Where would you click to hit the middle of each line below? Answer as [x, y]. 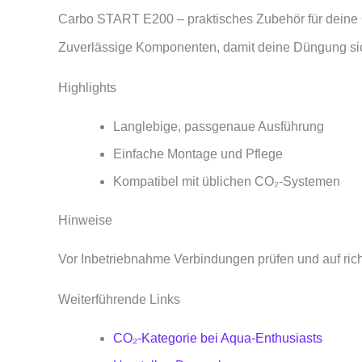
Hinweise [85, 220]
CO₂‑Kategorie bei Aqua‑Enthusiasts [218, 338]
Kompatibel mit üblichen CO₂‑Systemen [227, 181]
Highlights [87, 88]
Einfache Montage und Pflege [198, 154]
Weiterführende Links [119, 299]
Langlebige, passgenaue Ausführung [219, 126]
